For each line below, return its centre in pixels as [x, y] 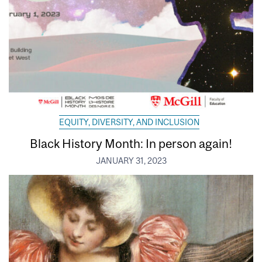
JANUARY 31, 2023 [131, 161]
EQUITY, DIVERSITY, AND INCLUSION [129, 122]
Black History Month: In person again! [131, 143]
